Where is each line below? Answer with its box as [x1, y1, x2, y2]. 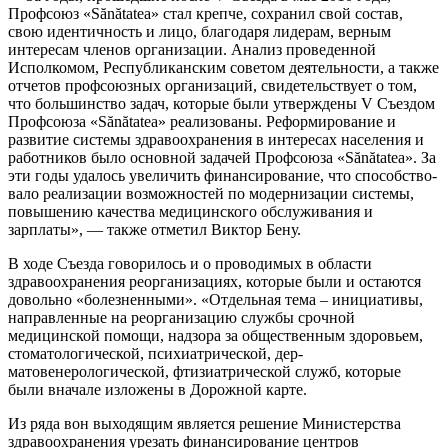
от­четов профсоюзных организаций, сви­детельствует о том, [8, 76, 417, 94]
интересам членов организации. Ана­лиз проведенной [8, 40, 376, 58]
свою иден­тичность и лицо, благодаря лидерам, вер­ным [8, 22, 391, 40]
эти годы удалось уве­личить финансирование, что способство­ [8, 166, 437, 184]
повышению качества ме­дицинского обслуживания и [8, 202, 373, 220]
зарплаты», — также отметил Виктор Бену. [8, 220, 301, 238]
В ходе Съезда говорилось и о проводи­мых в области [8, 254, 372, 272]
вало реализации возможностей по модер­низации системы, [8, 184, 414, 202]
